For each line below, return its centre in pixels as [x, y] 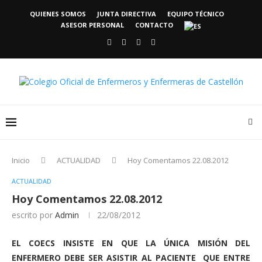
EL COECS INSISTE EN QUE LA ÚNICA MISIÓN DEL [131, 243]
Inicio [21, 160]
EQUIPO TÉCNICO [195, 14]
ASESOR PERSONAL [92, 25]
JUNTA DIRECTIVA [126, 14]
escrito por [33, 215]
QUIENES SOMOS [58, 14]
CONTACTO [154, 25]
